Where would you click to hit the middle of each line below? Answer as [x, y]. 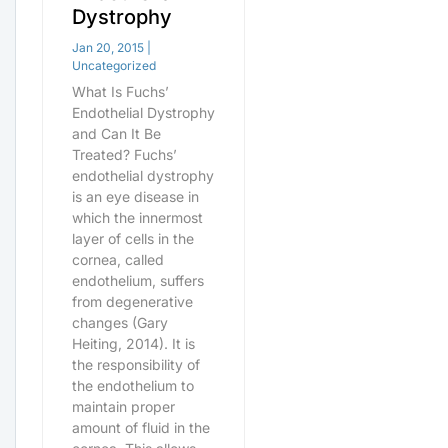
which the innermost [137, 218]
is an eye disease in [135, 197]
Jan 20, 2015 [107, 48]
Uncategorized [113, 66]
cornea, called [117, 260]
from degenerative [132, 302]
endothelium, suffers [137, 281]
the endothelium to [132, 386]
